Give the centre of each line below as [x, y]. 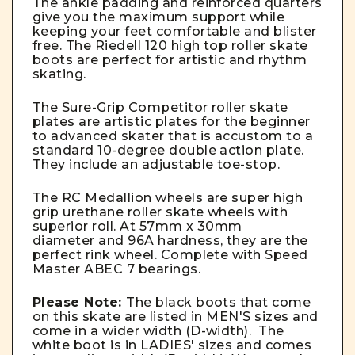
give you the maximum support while [159, 17]
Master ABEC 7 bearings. [117, 269]
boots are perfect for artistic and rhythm [170, 60]
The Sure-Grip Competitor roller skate [160, 108]
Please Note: [80, 303]
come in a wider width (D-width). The [158, 331]
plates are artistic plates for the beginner [172, 122]
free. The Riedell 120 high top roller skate [170, 46]
